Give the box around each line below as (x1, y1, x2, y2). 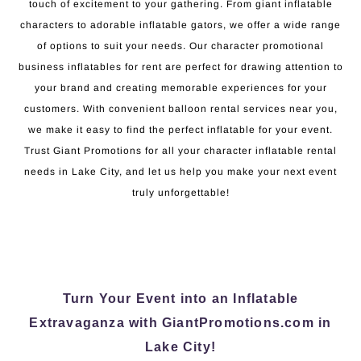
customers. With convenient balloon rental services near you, (23, 102, 338, 114)
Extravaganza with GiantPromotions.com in (29, 315, 332, 330)
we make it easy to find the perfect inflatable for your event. (28, 123, 333, 135)
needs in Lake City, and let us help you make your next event (24, 165, 337, 177)
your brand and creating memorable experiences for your (34, 81, 327, 93)
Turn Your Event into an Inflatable (62, 291, 299, 305)
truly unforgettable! (131, 186, 230, 198)
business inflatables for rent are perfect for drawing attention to (18, 60, 343, 73)
